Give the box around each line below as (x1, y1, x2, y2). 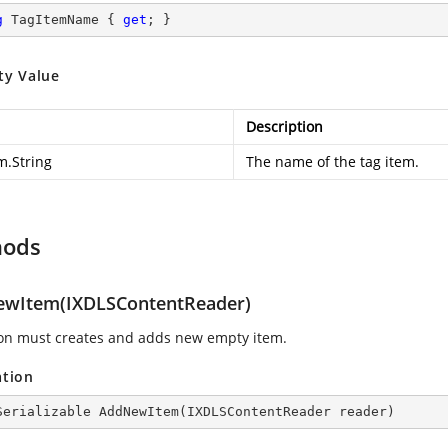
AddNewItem (99, 404, 179, 419)
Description (246, 117, 323, 136)
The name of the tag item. (246, 152, 419, 171)
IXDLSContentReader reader (187, 404, 387, 419)
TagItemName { (3, 12, 123, 27)
